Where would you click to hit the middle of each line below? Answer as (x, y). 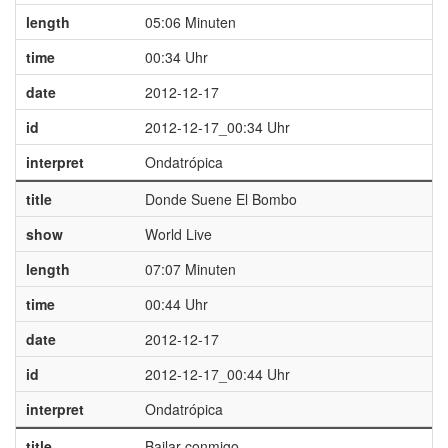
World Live (178, 234)
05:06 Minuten (190, 22)
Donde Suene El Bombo (220, 199)
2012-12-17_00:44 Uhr (217, 374)
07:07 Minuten (190, 269)
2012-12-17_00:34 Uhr (217, 127)
